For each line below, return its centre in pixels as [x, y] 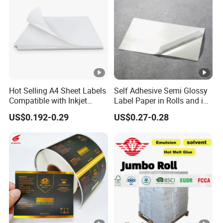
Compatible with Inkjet [48, 100]
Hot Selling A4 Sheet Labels [58, 90]
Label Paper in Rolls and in [161, 100]
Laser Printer [31, 110]
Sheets [126, 110]
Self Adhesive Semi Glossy [161, 90]
